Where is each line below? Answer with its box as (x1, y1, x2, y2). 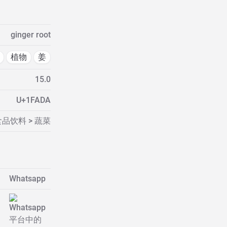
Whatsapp (9, 174, 46, 183)
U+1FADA (16, 95, 51, 105)
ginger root (11, 30, 51, 40)
